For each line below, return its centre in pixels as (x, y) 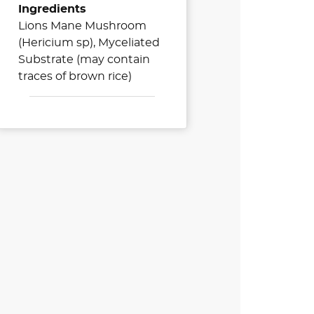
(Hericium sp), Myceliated (89, 42)
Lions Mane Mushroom (83, 26)
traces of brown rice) (75, 76)
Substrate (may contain (84, 59)
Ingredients (53, 9)
